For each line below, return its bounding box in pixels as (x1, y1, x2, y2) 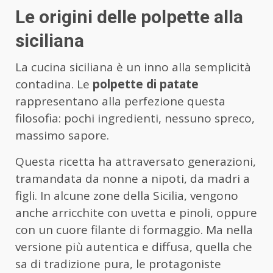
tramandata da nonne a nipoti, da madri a (15, 171, 250, 187)
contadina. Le (15, 76, 93, 93)
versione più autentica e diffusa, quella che (15, 239, 252, 255)
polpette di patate (93, 76, 199, 93)
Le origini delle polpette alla (15, 6, 243, 28)
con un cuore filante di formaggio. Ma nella (15, 222, 253, 238)
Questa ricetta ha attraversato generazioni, (15, 154, 256, 170)
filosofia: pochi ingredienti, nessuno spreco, (15, 110, 255, 127)
